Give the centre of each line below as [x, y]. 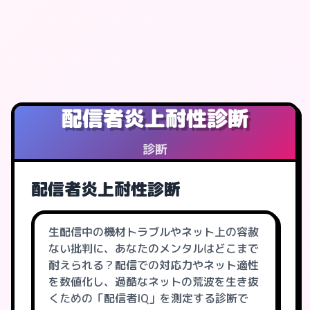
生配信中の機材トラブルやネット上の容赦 [154, 232]
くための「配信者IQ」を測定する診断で [148, 298]
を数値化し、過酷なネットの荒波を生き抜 [154, 282]
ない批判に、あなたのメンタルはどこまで [154, 248]
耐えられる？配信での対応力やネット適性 [154, 265]
